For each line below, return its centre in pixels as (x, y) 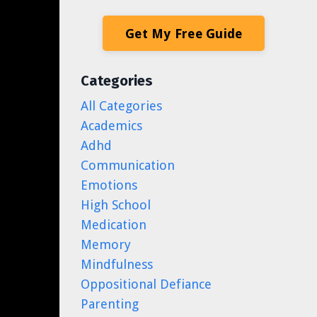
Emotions (109, 185)
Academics (111, 126)
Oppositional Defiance (146, 284)
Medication (113, 225)
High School (115, 205)
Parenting (109, 304)
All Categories (121, 106)
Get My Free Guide (184, 33)
